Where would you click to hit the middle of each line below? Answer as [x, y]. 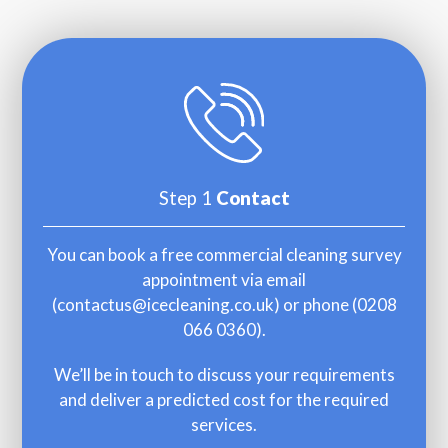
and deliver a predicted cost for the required [224, 400]
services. [224, 425]
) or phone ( [315, 305]
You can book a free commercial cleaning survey [224, 255]
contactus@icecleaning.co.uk [165, 305]
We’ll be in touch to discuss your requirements [224, 375]
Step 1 [187, 198]
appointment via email [224, 280]
